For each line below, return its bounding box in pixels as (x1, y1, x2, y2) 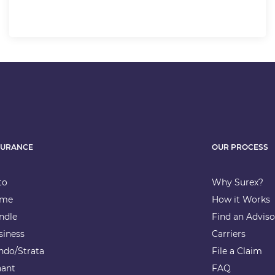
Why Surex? (212, 176, 264, 188)
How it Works (212, 193, 271, 205)
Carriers (212, 228, 246, 239)
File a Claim (212, 245, 263, 257)
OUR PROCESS (212, 142, 269, 152)
